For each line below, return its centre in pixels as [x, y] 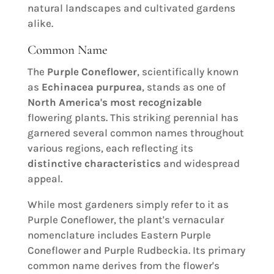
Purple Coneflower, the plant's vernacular [125, 219]
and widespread [200, 163]
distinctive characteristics [94, 163]
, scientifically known [187, 71]
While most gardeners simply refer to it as [128, 204]
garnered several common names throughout [135, 132]
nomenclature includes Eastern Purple [119, 235]
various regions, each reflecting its [110, 148]
